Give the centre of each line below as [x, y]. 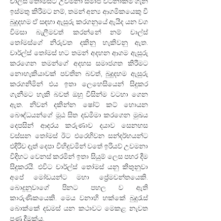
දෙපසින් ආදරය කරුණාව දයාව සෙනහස [79, 125]
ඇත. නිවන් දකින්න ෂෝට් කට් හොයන [79, 105]
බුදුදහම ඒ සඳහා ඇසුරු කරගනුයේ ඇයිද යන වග [79, 22]
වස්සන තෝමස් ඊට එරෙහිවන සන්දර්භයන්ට [79, 136]
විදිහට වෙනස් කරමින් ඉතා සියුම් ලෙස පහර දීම [79, 156]
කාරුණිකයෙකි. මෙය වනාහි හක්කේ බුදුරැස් [79, 198]
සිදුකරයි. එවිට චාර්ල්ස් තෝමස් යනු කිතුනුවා [79, 167]
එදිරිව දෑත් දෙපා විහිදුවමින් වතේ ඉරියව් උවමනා [79, 146]
